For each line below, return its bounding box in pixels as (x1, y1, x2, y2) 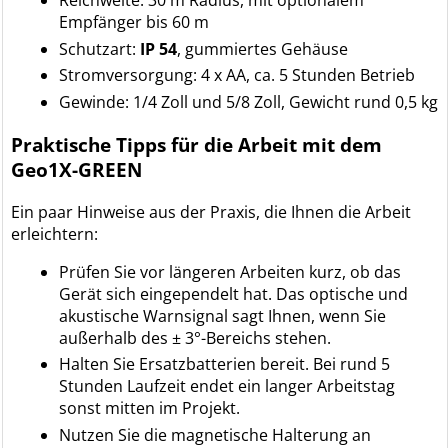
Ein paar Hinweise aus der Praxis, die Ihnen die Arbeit (11, 200, 412, 223)
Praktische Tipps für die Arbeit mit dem (11, 131, 383, 157)
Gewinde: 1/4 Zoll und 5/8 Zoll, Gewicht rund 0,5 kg (59, 91, 439, 114)
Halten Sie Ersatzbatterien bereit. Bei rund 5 (59, 353, 391, 376)
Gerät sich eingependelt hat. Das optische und (59, 282, 409, 305)
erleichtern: (11, 222, 99, 245)
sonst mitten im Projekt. (59, 397, 241, 420)
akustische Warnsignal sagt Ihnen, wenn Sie (59, 304, 387, 327)
